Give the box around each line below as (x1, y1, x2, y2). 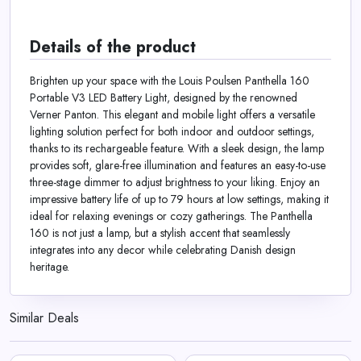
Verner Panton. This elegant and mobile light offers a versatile (30, 106, 315, 123)
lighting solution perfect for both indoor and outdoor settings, (30, 123, 314, 140)
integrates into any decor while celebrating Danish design (30, 242, 296, 259)
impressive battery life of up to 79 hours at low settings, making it (30, 191, 329, 208)
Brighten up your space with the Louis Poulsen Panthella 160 (30, 73, 309, 89)
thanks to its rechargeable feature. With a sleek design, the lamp (30, 140, 324, 157)
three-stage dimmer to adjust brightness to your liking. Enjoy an (30, 174, 320, 191)
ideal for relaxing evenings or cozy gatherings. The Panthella (30, 208, 313, 225)
